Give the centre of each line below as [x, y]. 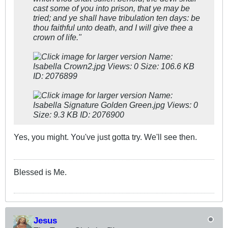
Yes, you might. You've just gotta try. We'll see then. [105, 137]
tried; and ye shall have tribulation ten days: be [117, 18]
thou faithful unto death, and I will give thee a [113, 28]
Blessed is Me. [40, 172]
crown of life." [57, 37]
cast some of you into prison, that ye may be [111, 8]
